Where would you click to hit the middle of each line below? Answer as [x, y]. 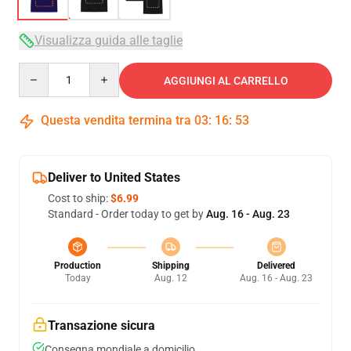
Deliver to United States [114, 177]
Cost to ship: [79, 198]
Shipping [170, 266]
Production [78, 266]
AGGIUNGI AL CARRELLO [226, 81]
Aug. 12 [170, 278]
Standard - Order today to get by [127, 214]
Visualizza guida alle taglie [109, 40]
